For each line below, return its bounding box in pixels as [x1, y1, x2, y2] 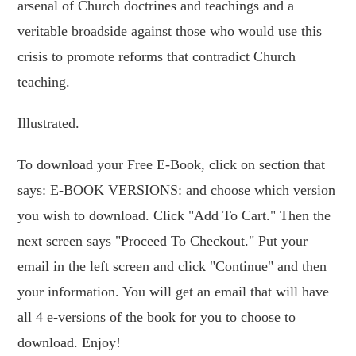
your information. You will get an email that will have [17, 284, 330, 300]
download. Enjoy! [17, 335, 122, 351]
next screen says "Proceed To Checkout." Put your [17, 233, 308, 250]
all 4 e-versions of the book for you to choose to [17, 309, 296, 326]
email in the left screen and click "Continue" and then [17, 258, 327, 275]
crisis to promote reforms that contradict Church [17, 48, 296, 65]
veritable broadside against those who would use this [17, 23, 323, 40]
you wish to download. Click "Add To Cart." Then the [17, 207, 331, 224]
